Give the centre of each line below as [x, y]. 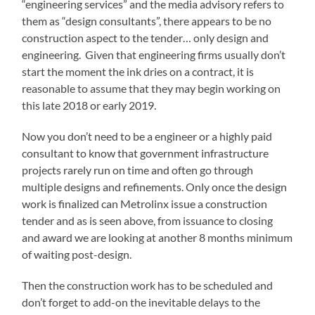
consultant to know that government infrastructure [146, 153]
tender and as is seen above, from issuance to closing [148, 220]
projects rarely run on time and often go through [138, 169]
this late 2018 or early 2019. [89, 105]
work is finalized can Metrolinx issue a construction [145, 203]
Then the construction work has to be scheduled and [148, 285]
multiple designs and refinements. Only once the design [155, 186]
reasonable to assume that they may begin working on [152, 88]
